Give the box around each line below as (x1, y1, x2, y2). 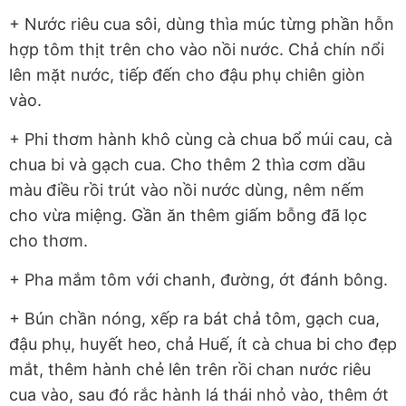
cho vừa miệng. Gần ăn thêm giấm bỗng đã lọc (9, 206, 367, 226)
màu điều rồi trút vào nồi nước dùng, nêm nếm (9, 180, 364, 200)
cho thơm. (9, 231, 88, 251)
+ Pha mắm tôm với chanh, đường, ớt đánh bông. (9, 270, 388, 290)
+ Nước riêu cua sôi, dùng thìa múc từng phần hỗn (9, 14, 394, 34)
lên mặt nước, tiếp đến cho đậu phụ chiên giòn (9, 65, 365, 85)
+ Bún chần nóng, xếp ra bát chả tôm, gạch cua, (9, 309, 380, 329)
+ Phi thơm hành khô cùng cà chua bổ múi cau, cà (9, 130, 392, 150)
